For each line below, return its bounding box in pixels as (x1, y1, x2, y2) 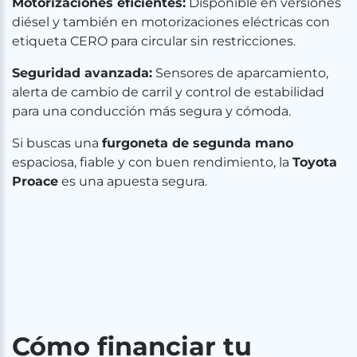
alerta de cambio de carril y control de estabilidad (12, 84, 324, 100)
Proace (12, 174, 58, 189)
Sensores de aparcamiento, (152, 65, 328, 80)
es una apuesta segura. (58, 174, 207, 189)
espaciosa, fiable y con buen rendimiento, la (12, 155, 292, 170)
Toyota (292, 155, 337, 170)
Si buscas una (12, 135, 102, 151)
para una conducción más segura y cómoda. (12, 104, 291, 119)
